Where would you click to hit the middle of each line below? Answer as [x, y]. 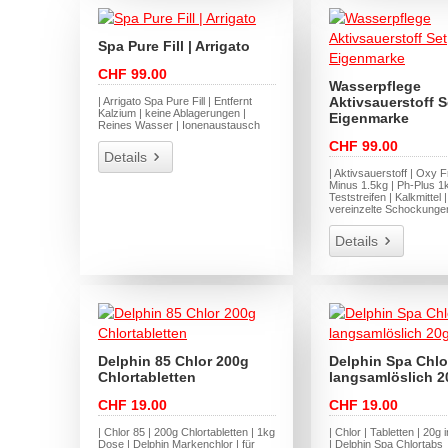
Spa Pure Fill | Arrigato [174, 46]
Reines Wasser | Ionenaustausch [179, 125]
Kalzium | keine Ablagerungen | [172, 113]
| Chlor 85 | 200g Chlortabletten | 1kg [187, 431]
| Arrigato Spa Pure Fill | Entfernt [175, 101]
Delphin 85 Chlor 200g [174, 360]
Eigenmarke [369, 118]
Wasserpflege [375, 86]
